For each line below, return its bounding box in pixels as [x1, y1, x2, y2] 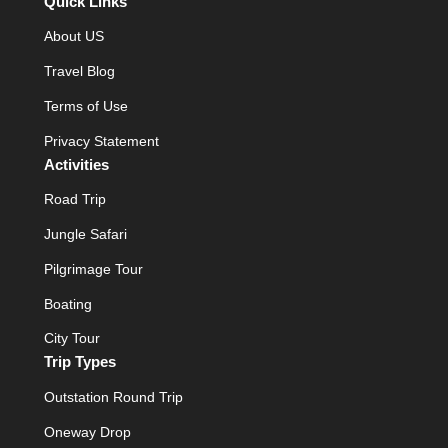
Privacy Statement [44, 132, 159, 149]
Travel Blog [44, 63, 115, 80]
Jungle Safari [44, 226, 127, 243]
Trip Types [44, 354, 116, 371]
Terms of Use [44, 97, 128, 114]
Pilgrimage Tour [44, 260, 143, 277]
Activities [44, 156, 109, 173]
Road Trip [44, 191, 106, 208]
